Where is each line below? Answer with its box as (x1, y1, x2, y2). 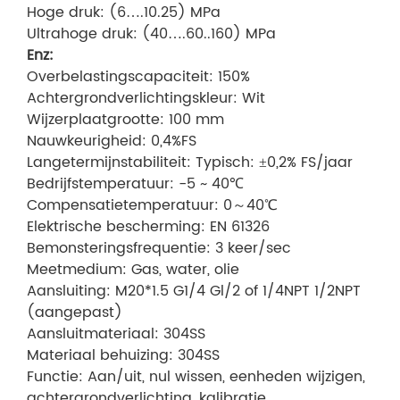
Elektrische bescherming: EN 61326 (27, 215, 270, 239)
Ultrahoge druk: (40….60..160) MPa (27, 22, 276, 46)
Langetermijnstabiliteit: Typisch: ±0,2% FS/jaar (27, 151, 353, 175)
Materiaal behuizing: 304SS (27, 344, 220, 368)
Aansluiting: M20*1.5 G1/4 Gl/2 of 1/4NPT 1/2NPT (27, 279, 361, 304)
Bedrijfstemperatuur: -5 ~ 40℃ (27, 172, 244, 196)
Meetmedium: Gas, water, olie (27, 258, 239, 282)
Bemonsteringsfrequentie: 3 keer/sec (27, 237, 291, 261)
